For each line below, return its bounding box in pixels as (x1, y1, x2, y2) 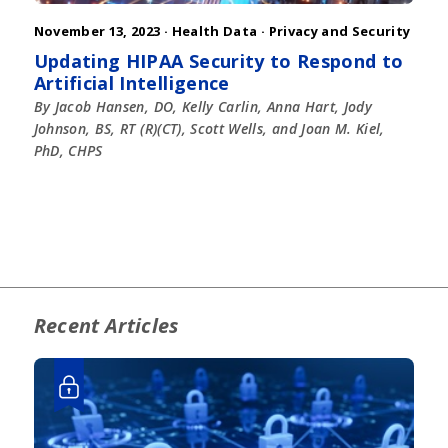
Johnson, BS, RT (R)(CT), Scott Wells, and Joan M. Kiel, (33, 119, 385, 139)
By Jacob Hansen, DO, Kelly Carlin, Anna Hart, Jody (33, 97, 373, 117)
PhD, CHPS (33, 141, 103, 161)
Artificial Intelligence (33, 71, 230, 96)
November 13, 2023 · (33, 22, 172, 41)
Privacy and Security (268, 22, 411, 41)
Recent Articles (33, 312, 179, 340)
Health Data (171, 22, 258, 41)
